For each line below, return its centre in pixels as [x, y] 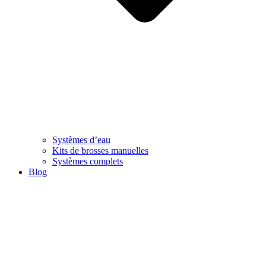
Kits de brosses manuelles [100, 150]
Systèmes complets [88, 161]
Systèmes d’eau [81, 140]
